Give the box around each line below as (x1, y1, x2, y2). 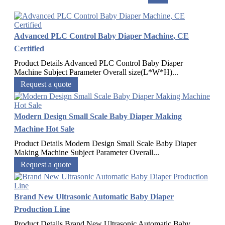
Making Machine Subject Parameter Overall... (14, 148, 159, 157)
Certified (14, 44, 44, 53)
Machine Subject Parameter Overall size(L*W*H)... (14, 68, 178, 77)
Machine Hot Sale (14, 125, 74, 134)
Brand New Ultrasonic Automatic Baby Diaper (14, 192, 174, 201)
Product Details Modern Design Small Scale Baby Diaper (14, 139, 196, 148)
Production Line (14, 205, 70, 214)
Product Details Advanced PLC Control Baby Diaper (14, 59, 183, 68)
